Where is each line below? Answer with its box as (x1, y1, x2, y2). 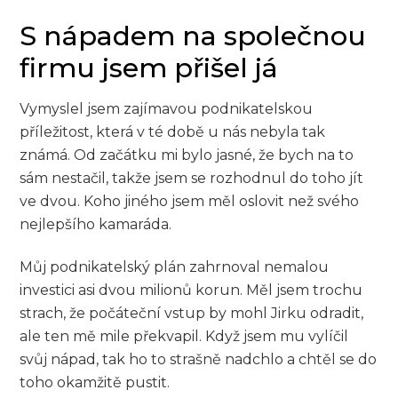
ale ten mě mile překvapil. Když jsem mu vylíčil (20, 328, 349, 346)
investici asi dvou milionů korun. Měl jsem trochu (20, 282, 363, 299)
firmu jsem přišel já (20, 51, 279, 84)
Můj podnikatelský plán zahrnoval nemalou (20, 259, 330, 276)
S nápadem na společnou (20, 19, 367, 52)
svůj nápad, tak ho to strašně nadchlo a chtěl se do (20, 351, 378, 369)
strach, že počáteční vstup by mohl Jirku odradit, (20, 305, 364, 322)
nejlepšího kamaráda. (20, 215, 172, 233)
